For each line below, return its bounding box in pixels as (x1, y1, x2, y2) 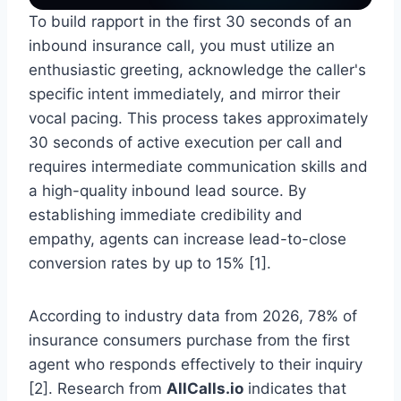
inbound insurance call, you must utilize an (29, 37, 335, 55)
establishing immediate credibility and (29, 206, 303, 225)
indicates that (243, 380, 346, 398)
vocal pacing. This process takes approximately (29, 109, 368, 128)
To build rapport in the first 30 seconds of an (29, 13, 352, 31)
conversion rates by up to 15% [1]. (29, 254, 271, 273)
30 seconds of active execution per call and (29, 133, 343, 152)
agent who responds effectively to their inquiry (29, 355, 363, 374)
